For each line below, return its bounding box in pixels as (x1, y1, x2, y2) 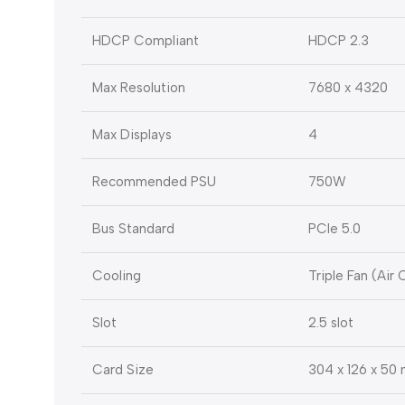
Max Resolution (92, 80, 185, 97)
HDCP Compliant (92, 33, 199, 50)
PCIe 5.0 (308, 221, 361, 238)
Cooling (92, 268, 141, 285)
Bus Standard (92, 221, 174, 238)
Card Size (92, 362, 154, 379)
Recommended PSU (92, 174, 216, 191)
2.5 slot (308, 315, 353, 332)
